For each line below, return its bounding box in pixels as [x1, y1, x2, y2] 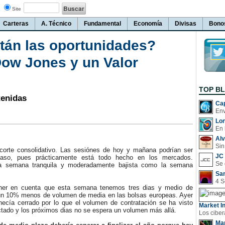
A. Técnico [41, 20, 71, 27]
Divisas [175, 20, 196, 27]
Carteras [3, 20, 29, 27]
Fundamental [84, 20, 121, 27]
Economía [134, 20, 162, 27]
